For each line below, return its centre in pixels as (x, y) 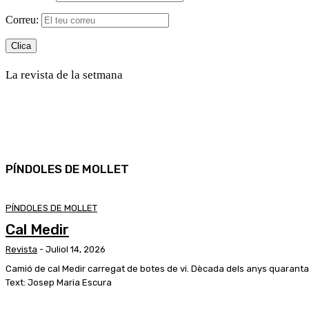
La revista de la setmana (64, 74)
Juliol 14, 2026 (76, 249)
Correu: (23, 19)
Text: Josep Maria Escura (59, 282)
